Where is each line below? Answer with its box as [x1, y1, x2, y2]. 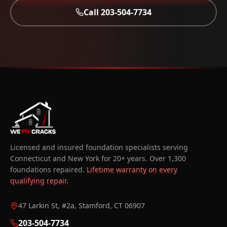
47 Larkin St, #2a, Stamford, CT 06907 [18, 201, 145, 210]
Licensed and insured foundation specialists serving [10, 142, 188, 152]
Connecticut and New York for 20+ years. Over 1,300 [10, 154, 186, 163]
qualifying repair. [10, 176, 68, 185]
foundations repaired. [10, 165, 85, 174]
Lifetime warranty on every [87, 165, 177, 174]
